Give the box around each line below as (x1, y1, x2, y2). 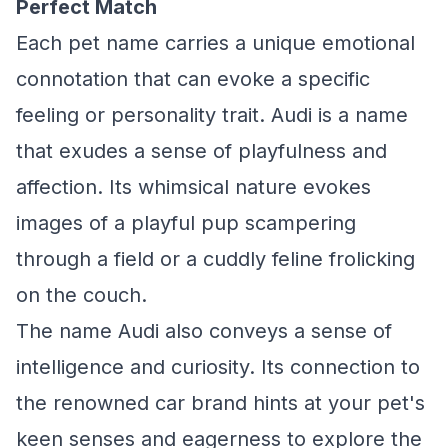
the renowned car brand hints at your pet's (16, 391, 425, 415)
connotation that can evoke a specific (16, 67, 370, 91)
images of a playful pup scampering (16, 211, 356, 235)
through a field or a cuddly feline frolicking (16, 247, 415, 271)
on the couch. (16, 283, 147, 307)
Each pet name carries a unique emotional (16, 31, 415, 55)
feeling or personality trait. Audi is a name (16, 103, 408, 127)
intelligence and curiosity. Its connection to (16, 355, 420, 379)
